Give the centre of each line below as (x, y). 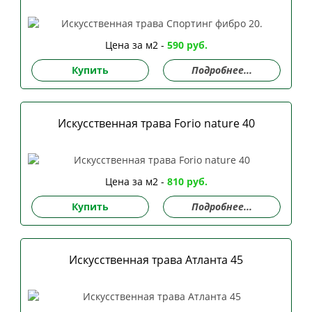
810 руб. (187, 182)
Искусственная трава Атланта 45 (156, 260)
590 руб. (187, 45)
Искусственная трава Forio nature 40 (156, 123)
